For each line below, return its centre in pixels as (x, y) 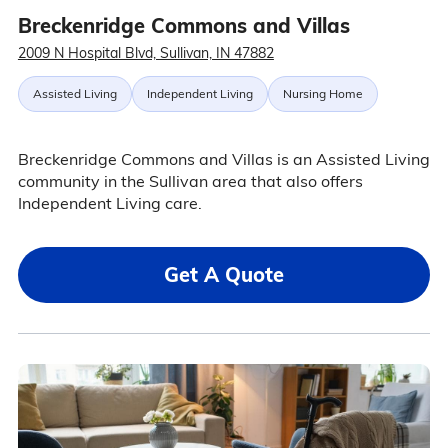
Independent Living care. (109, 203)
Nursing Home (322, 93)
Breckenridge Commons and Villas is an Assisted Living (223, 159)
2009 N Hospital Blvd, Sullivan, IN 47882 (145, 53)
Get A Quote (224, 274)
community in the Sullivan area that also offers (190, 181)
